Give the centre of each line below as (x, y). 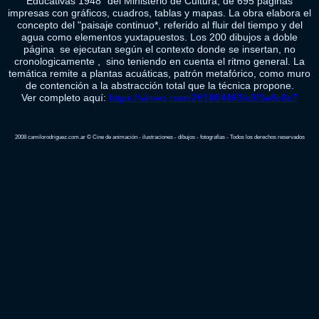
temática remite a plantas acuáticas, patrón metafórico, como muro (160, 73)
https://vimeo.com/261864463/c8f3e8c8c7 (204, 98)
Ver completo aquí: (66, 98)
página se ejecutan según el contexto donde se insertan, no (160, 49)
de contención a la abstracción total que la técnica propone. (159, 85)
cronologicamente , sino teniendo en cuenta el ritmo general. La (160, 61)
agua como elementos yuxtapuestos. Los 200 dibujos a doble (160, 37)
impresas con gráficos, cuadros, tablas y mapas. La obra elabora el (160, 13)
